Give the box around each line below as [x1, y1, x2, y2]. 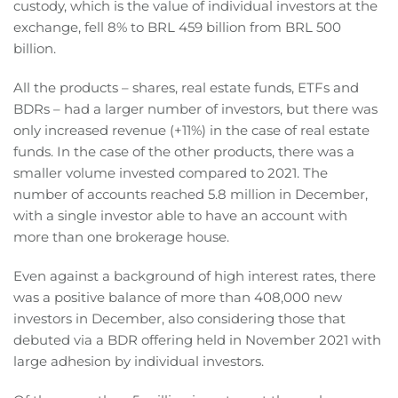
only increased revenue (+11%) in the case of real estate [13, 122, 370, 139]
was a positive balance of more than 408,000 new [13, 289, 342, 306]
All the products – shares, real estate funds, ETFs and [13, 79, 359, 97]
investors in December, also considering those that [13, 310, 346, 328]
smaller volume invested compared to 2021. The [13, 164, 328, 182]
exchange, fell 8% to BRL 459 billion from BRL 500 [13, 19, 341, 36]
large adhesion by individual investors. [13, 353, 264, 370]
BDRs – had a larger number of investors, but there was [13, 100, 378, 118]
